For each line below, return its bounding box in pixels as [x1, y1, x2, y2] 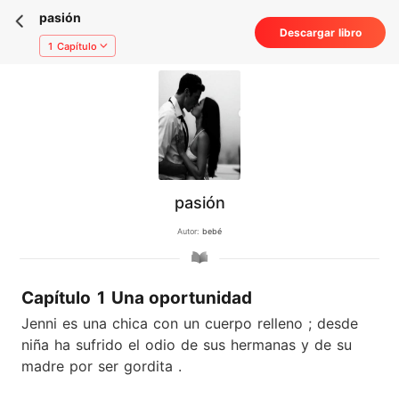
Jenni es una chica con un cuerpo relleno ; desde [21, 313, 358, 332]
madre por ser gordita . [21, 356, 182, 375]
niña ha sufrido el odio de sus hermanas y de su [21, 335, 352, 354]
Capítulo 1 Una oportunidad [21, 288, 252, 308]
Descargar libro [279, 26, 362, 40]
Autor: [177, 226, 202, 236]
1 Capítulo [46, 39, 97, 53]
